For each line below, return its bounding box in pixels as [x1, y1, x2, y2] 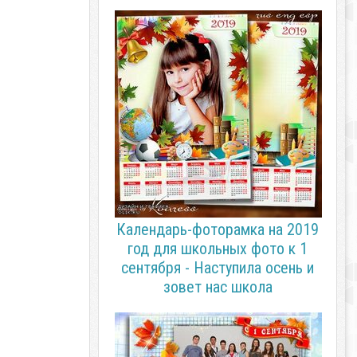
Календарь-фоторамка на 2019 [116, 220, 319, 239]
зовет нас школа [163, 277, 273, 296]
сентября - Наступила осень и [121, 258, 314, 277]
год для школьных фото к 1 [127, 239, 308, 258]
